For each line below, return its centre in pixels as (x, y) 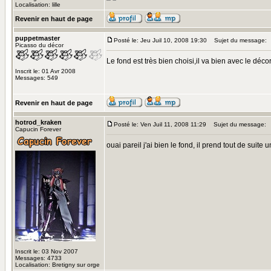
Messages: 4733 (38, 258)
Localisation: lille (38, 5)
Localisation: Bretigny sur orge (57, 265)
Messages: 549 (37, 78)
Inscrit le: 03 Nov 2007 (47, 251)
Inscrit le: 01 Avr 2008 (45, 71)
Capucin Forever (38, 129)
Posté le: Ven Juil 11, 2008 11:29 (160, 124)
